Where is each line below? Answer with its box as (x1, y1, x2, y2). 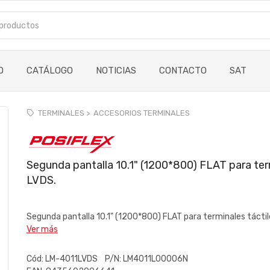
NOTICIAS (96, 65, 136, 76)
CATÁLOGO (27, 65, 73, 76)
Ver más (27, 224, 58, 234)
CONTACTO (159, 65, 207, 76)
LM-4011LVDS (43, 253, 105, 264)
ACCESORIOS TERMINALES (93, 108, 190, 118)
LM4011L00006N (121, 253, 193, 264)
